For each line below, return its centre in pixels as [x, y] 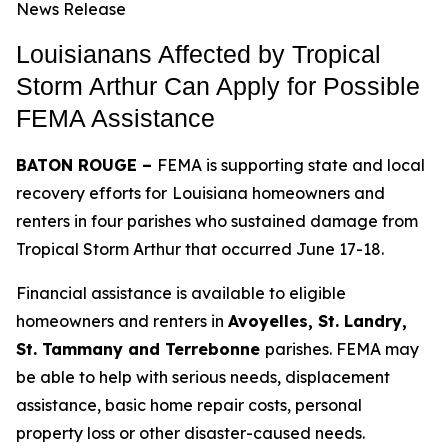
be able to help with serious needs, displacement [203, 377]
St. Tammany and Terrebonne [140, 349]
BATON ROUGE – [86, 165]
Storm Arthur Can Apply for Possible [218, 86]
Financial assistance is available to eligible [181, 293]
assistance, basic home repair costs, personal [189, 405]
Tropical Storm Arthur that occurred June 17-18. [200, 249]
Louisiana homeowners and [278, 193]
